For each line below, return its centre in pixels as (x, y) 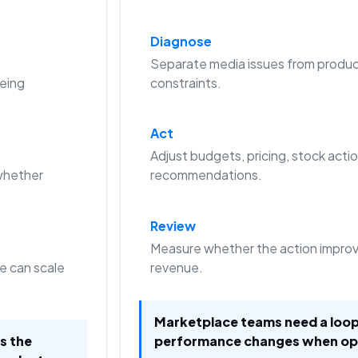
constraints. (185, 83)
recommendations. (206, 175)
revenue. (176, 267)
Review (173, 225)
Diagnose (181, 42)
